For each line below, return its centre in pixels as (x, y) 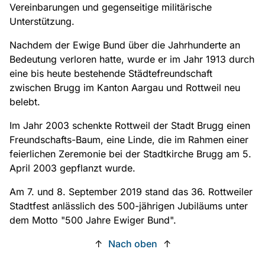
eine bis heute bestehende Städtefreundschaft (111, 74)
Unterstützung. (42, 22)
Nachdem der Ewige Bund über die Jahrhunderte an (125, 45)
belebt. (25, 102)
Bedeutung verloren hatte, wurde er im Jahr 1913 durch (132, 59)
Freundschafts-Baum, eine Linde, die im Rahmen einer (129, 140)
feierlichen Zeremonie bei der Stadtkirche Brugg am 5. (130, 154)
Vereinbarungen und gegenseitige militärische (111, 7)
